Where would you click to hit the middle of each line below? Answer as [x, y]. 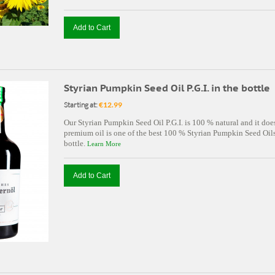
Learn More [104, 144]
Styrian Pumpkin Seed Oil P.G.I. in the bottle [167, 88]
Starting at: [81, 105]
